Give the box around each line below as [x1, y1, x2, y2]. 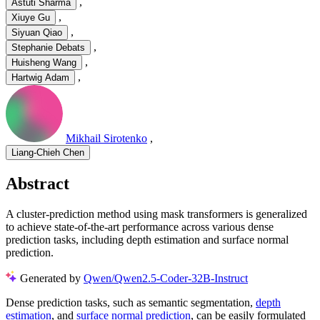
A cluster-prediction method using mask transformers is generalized [6, 207, 307, 220]
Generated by [20, 271, 84, 284]
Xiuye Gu [11, 12, 50, 24]
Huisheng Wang [11, 57, 76, 69]
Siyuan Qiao [11, 27, 62, 39]
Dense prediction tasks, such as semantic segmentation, [6, 296, 256, 309]
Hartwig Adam [11, 72, 69, 84]
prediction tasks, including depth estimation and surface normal [6, 233, 289, 246]
